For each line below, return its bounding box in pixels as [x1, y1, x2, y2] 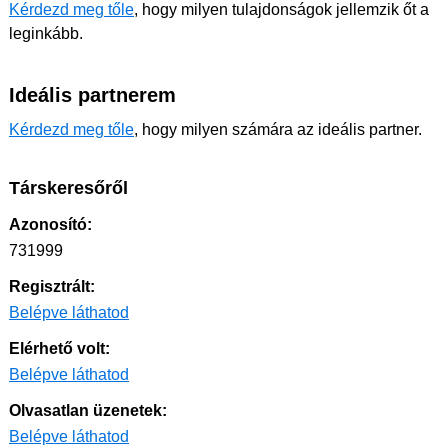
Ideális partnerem [9, 84, 176, 107]
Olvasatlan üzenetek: [9, 402, 167, 420]
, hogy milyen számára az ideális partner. [134, 121, 422, 139]
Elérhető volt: [9, 340, 110, 358]
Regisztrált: [9, 278, 95, 296]
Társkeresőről [9, 178, 128, 199]
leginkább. [9, 25, 83, 43]
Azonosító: [9, 216, 92, 234]
